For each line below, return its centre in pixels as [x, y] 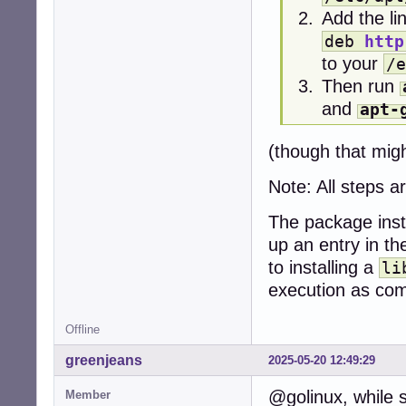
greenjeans [104, 360]
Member [88, 394]
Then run [360, 86]
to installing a [324, 267]
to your [352, 63]
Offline [82, 329]
